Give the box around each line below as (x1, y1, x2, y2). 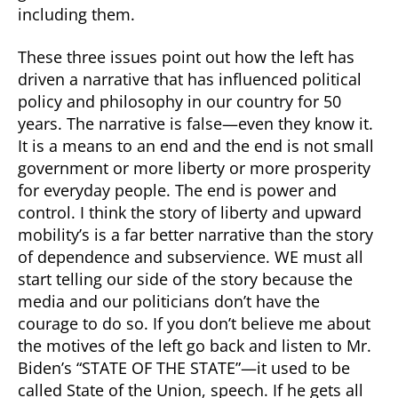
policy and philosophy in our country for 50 (18, 90, 341, 112)
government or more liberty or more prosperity (18, 156, 370, 179)
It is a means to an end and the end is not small (18, 134, 374, 156)
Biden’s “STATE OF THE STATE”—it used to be (18, 356, 350, 378)
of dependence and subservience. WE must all (18, 245, 363, 267)
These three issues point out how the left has (18, 45, 354, 68)
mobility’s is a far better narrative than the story (18, 223, 373, 245)
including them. (18, 4, 135, 25)
